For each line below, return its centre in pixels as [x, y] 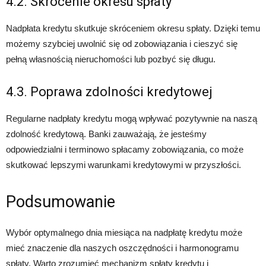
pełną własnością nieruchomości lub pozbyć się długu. [111, 59]
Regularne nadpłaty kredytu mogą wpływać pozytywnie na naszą [132, 118]
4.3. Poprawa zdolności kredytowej [109, 92]
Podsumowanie [61, 202]
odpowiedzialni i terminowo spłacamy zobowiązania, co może [125, 149]
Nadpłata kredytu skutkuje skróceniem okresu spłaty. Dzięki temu [133, 28]
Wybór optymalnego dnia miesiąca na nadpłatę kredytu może [124, 232]
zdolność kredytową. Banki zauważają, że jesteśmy [106, 134]
